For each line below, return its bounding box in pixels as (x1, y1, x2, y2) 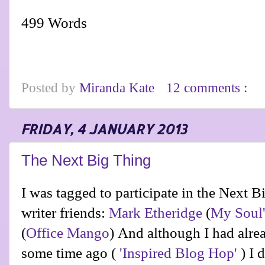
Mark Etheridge (109, 204, 202, 221)
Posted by (21, 80, 79, 96)
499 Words (21, 15, 87, 31)
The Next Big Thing (21, 151, 151, 170)
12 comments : (166, 80, 251, 96)
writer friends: (21, 204, 109, 221)
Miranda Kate (79, 80, 158, 96)
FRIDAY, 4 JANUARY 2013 (21, 121, 187, 138)
